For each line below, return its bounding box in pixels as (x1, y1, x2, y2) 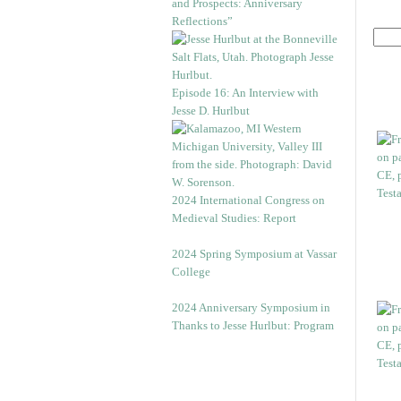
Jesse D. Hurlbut (172, 104, 250, 117)
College (172, 265, 210, 278)
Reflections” (172, 14, 233, 28)
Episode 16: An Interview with (172, 86, 319, 99)
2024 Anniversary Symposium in (172, 301, 330, 314)
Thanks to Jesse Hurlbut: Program (172, 319, 334, 332)
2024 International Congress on (172, 193, 325, 207)
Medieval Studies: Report (172, 211, 296, 225)
